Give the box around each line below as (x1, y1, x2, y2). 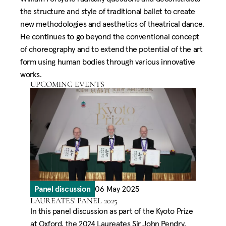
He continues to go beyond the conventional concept (20, 31, 200, 41)
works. (20, 69, 42, 79)
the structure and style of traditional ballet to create (20, 6, 196, 16)
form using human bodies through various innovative (20, 56, 196, 67)
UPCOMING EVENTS (30, 79, 104, 89)
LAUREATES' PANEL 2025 (30, 195, 118, 206)
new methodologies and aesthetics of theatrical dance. (20, 19, 204, 29)
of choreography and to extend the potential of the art (20, 44, 203, 54)
